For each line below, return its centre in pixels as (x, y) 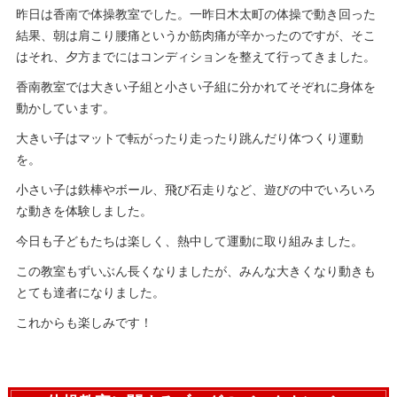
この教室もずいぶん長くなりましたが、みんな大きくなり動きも (195, 272)
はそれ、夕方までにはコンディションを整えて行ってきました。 (195, 57)
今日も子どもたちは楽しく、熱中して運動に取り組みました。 (189, 241)
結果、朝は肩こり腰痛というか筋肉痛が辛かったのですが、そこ (195, 36)
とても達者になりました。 (90, 293)
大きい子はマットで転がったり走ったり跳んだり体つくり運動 (189, 139)
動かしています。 (65, 109)
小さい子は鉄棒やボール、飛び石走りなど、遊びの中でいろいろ (195, 190)
